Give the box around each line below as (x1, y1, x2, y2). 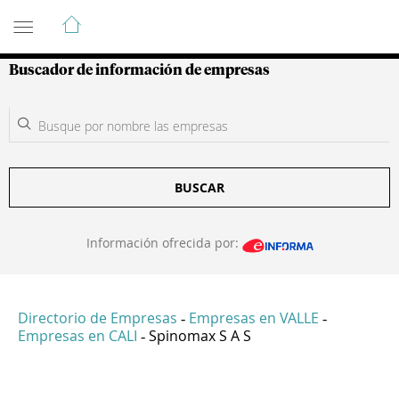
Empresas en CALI (18, 326, 137, 346)
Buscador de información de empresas (9, 63, 270, 77)
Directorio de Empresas (18, 308, 177, 329)
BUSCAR (175, 179, 224, 196)
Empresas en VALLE (189, 308, 319, 329)
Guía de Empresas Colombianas (9, 6, 329, 28)
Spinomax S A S (149, 326, 251, 346)
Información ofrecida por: (85, 234, 242, 251)
